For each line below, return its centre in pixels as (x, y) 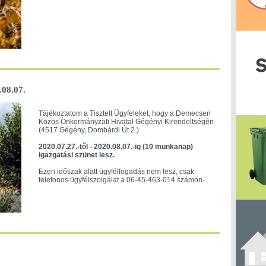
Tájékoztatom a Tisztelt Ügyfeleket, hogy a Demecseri (124, 113)
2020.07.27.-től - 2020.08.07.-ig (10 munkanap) (115, 147)
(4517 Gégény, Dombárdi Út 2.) (88, 130)
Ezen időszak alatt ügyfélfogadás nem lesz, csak (116, 172)
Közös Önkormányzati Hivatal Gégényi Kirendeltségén (126, 122)
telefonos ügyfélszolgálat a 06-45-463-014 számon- (121, 180)
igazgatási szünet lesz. (76, 155)
